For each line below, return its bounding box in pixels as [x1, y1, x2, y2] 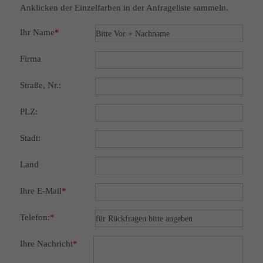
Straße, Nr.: [19, 80, 61, 90]
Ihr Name [19, 28, 55, 38]
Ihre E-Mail [19, 186, 62, 196]
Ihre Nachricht [19, 239, 73, 249]
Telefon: [19, 213, 50, 222]
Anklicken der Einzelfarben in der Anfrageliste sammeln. [19, 3, 228, 13]
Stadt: [19, 133, 41, 143]
